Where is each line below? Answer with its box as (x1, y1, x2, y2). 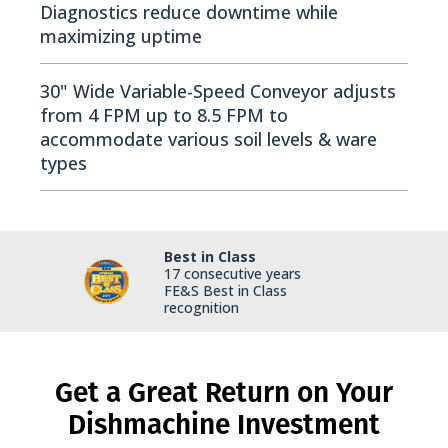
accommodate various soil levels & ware (40, 127, 377, 152)
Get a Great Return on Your (55, 372, 393, 413)
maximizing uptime (40, 24, 202, 49)
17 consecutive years (164, 264, 301, 284)
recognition (164, 298, 239, 318)
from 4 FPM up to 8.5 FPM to (40, 103, 288, 128)
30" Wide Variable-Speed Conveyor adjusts (40, 79, 396, 104)
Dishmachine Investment (68, 404, 380, 445)
